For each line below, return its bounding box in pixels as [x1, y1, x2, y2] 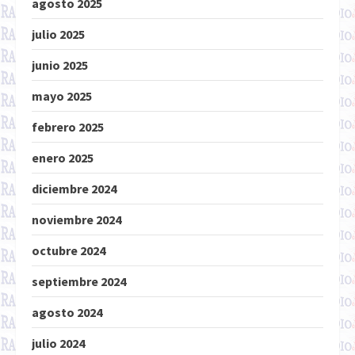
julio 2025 [32, 26, 85, 42]
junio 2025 [32, 57, 88, 73]
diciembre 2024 [32, 181, 116, 197]
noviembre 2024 [32, 212, 121, 227]
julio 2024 [32, 335, 85, 351]
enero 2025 [32, 150, 94, 166]
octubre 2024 [32, 242, 105, 258]
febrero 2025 [32, 119, 104, 135]
